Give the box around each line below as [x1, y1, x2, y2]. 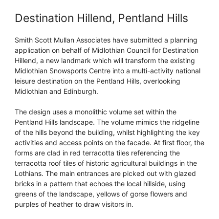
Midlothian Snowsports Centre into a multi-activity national [15, 66, 200, 75]
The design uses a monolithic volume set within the [15, 108, 176, 116]
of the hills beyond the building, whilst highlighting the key [15, 128, 200, 137]
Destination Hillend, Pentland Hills [15, 11, 188, 25]
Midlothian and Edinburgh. [15, 87, 98, 96]
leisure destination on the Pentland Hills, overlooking [15, 77, 180, 86]
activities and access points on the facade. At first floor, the [15, 138, 204, 147]
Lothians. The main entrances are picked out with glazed [15, 169, 196, 178]
